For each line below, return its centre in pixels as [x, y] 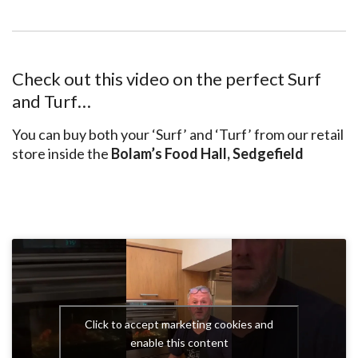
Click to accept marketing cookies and [179, 324]
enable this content [179, 342]
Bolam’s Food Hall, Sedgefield [207, 154]
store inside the [62, 154]
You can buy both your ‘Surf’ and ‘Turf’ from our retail [178, 135]
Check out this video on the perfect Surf [167, 79]
